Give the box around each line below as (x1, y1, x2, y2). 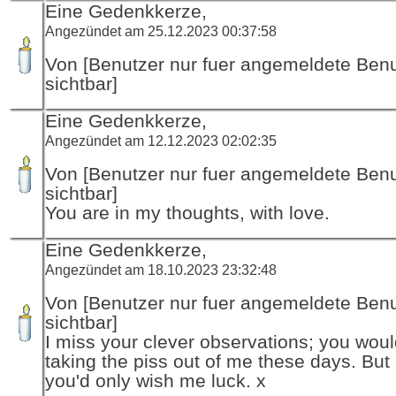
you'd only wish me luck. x (45, 369, 266, 392)
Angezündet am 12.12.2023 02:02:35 (45, 132, 277, 148)
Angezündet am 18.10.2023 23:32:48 (45, 261, 277, 278)
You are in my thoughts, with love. (45, 202, 330, 224)
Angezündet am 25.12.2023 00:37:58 (45, 22, 277, 39)
